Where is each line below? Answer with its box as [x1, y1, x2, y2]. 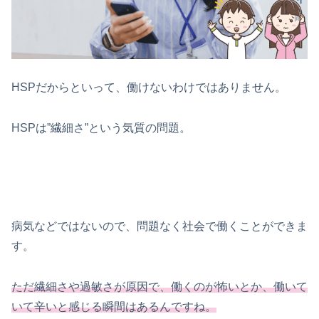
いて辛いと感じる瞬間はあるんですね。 [11, 300, 216, 313]
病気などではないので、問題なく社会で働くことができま [11, 220, 308, 233]
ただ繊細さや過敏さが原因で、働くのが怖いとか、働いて [11, 281, 308, 293]
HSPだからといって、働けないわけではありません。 [11, 80, 286, 93]
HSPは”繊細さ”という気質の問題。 [11, 121, 191, 134]
